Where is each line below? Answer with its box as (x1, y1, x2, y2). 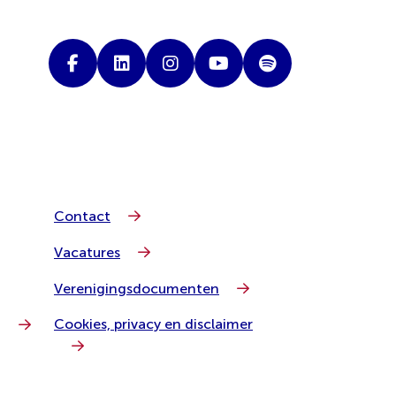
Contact (54, 208, 110, 225)
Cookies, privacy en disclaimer (54, 316, 253, 332)
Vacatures (54, 244, 120, 261)
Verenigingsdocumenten (54, 280, 219, 297)
